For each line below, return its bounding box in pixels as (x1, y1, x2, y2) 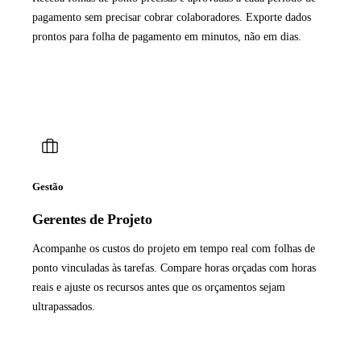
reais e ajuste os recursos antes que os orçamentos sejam (32, 281, 285, 294)
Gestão (32, 180, 64, 193)
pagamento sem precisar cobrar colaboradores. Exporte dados (32, 11, 311, 24)
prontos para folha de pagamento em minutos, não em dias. (32, 31, 301, 44)
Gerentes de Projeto (32, 211, 152, 228)
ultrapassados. (32, 301, 95, 313)
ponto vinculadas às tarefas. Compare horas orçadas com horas (32, 262, 316, 275)
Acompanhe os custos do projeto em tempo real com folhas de (32, 243, 315, 255)
